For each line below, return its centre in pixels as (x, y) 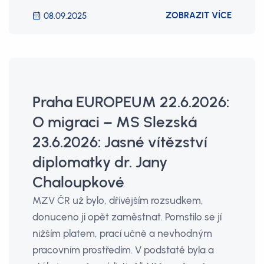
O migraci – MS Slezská (115, 122)
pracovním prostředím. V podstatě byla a (123, 250)
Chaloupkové (78, 182)
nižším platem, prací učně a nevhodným (122, 233)
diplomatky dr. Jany (100, 162)
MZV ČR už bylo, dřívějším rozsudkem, (118, 200)
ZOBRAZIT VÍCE (199, 15)
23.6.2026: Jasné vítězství (120, 142)
